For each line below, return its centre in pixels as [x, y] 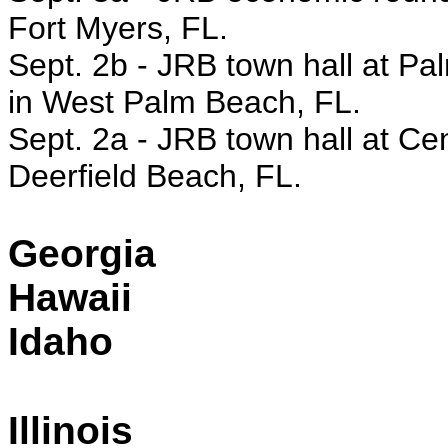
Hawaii [70, 297]
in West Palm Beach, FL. [184, 102]
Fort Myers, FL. [118, 28]
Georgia [82, 253]
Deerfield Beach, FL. [155, 176]
